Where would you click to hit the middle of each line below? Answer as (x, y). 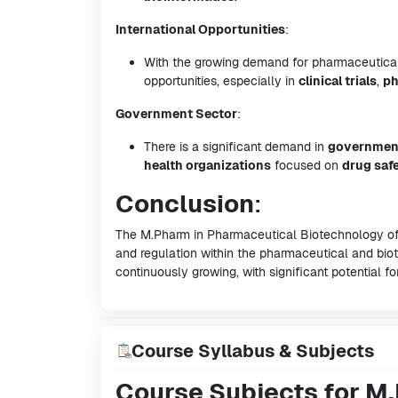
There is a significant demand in (236, 147)
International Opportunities (200, 29)
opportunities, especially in (221, 81)
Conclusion (185, 203)
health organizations (207, 165)
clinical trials (338, 81)
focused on (306, 165)
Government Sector (176, 114)
